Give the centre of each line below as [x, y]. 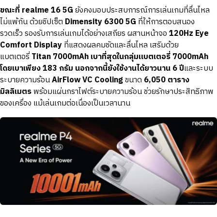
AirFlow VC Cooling [87, 80]
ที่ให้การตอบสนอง [165, 22]
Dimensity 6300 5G [101, 22]
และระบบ [199, 68]
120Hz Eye [189, 33]
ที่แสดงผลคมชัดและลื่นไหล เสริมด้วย [120, 45]
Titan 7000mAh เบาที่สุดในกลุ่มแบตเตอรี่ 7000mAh [120, 57]
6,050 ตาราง [167, 80]
